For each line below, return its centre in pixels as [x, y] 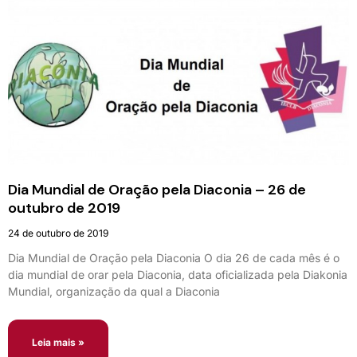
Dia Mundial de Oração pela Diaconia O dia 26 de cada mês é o [174, 257]
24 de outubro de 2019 [58, 233]
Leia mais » [58, 342]
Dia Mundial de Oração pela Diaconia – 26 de [157, 189]
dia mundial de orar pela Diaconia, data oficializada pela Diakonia [178, 274]
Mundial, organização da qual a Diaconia [114, 291]
